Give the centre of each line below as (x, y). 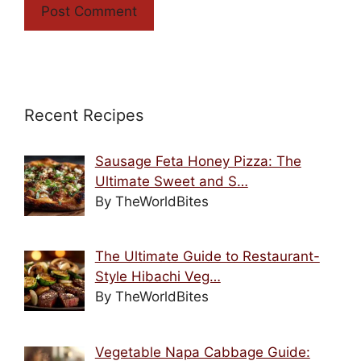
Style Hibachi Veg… (158, 277)
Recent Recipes (84, 115)
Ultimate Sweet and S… (171, 181)
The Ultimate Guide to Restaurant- (207, 257)
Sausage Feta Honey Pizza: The (198, 161)
